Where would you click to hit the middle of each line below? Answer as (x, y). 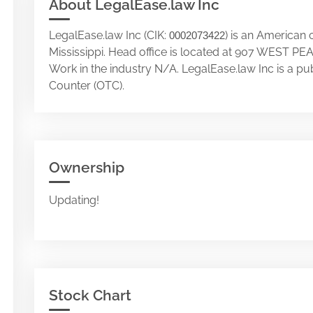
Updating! (74, 200)
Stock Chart (90, 295)
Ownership (87, 167)
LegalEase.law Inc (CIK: (109, 35)
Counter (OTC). (87, 86)
